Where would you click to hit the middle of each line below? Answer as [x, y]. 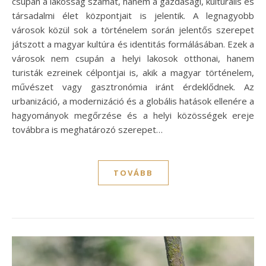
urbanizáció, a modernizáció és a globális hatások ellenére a [133, 101]
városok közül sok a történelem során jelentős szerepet [133, 29]
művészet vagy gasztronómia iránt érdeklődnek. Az [133, 86]
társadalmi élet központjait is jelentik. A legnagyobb [133, 15]
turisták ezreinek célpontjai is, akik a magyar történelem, [133, 72]
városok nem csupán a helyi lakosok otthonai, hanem [133, 58]
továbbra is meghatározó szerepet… [87, 129]
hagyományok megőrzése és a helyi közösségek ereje [133, 115]
